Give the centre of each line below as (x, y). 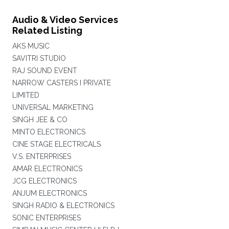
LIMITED (26, 95)
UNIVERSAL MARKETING (53, 107)
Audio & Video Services (65, 20)
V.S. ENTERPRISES (41, 156)
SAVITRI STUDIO (39, 58)
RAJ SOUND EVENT (44, 71)
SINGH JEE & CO (40, 120)
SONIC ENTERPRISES (46, 218)
